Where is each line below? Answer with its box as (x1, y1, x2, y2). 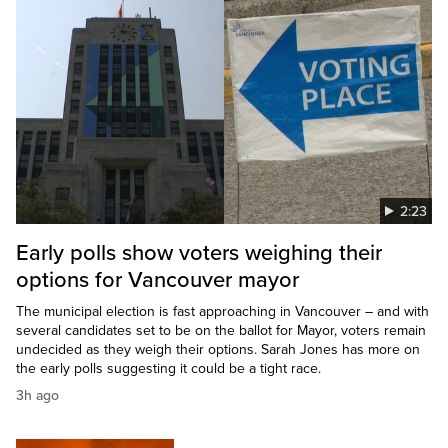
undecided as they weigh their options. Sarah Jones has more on (16, 341, 420, 359)
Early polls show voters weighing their (16, 240, 382, 267)
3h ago (16, 387, 59, 405)
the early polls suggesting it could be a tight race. (16, 360, 321, 378)
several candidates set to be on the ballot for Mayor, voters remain (16, 322, 426, 340)
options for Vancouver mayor (16, 267, 299, 294)
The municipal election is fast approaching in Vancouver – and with (16, 303, 429, 321)
